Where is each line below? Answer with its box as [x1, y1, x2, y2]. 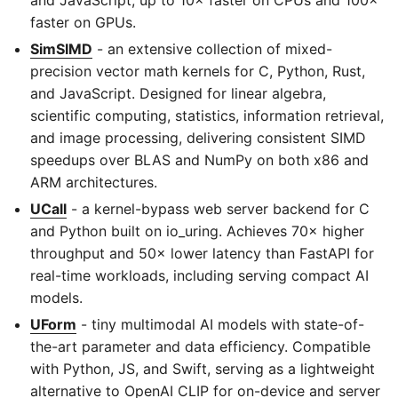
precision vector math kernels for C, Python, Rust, [30, 61, 365, 80]
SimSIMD [30, 39, 92, 58]
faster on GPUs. [30, 12, 136, 31]
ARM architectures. [30, 172, 157, 191]
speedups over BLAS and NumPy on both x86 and [30, 150, 369, 169]
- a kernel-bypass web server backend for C [67, 199, 370, 218]
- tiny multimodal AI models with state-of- [76, 314, 364, 333]
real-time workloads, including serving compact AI [30, 266, 369, 284]
